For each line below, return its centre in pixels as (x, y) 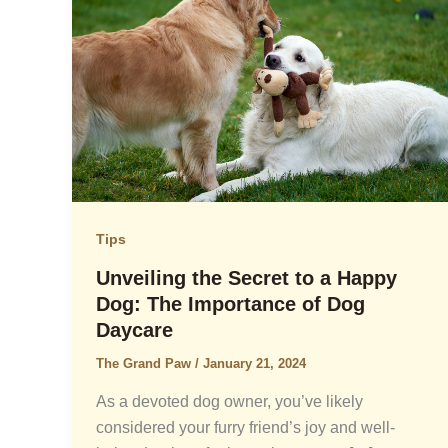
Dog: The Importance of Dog (230, 303)
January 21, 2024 (254, 363)
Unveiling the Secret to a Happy (246, 277)
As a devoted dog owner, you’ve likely (229, 401)
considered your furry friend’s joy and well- (245, 427)
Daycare (134, 329)
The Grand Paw (145, 363)
